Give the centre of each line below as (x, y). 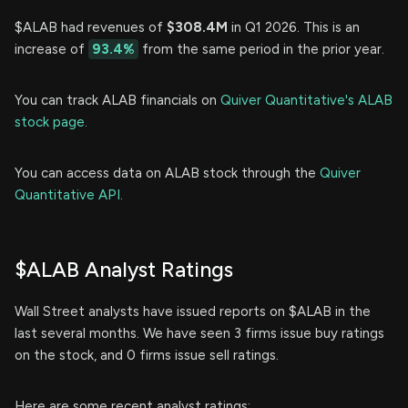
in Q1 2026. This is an (294, 28)
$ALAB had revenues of (91, 28)
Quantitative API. (69, 195)
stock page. (51, 122)
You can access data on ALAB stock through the (167, 173)
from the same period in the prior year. (261, 50)
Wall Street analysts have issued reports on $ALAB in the (193, 312)
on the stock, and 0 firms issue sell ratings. (147, 356)
